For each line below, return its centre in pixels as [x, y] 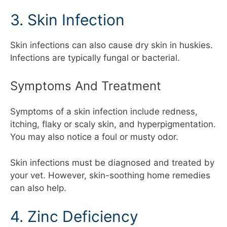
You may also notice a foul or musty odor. [94, 137]
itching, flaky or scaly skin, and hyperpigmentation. [113, 124]
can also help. [38, 188]
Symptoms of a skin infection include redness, [104, 112]
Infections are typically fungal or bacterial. [95, 58]
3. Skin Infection [67, 20]
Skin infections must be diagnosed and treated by [112, 162]
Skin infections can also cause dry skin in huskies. [111, 45]
